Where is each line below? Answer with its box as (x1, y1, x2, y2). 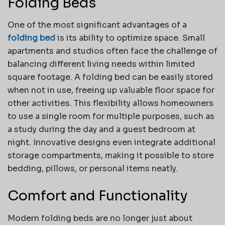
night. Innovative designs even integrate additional (8, 137, 215, 148)
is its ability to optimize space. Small (55, 33, 205, 44)
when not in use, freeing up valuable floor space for (8, 85, 214, 96)
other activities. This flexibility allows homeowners (8, 98, 213, 109)
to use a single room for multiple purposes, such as (8, 111, 214, 122)
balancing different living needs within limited (8, 59, 195, 70)
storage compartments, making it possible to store (8, 150, 214, 161)
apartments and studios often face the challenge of (8, 46, 217, 57)
